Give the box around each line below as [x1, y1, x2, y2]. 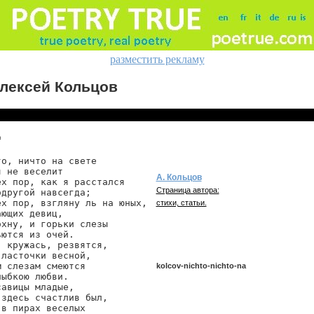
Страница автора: [156, 186, 219, 194]
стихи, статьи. [156, 198, 207, 207]
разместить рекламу [109, 53, 205, 65]
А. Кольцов [156, 172, 202, 182]
